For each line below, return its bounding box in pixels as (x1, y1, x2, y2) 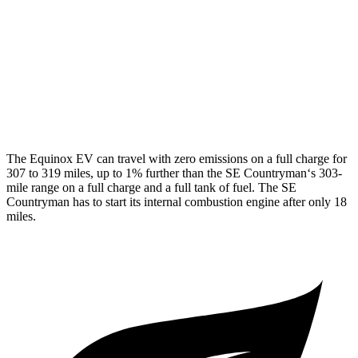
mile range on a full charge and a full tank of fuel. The (6, 180, 281, 194)
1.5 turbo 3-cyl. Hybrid (111, 101, 210, 113)
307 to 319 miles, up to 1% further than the (6, 165, 225, 180)
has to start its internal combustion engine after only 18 (70, 194, 347, 209)
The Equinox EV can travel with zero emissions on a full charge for (6, 151, 347, 165)
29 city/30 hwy (233, 101, 298, 113)
